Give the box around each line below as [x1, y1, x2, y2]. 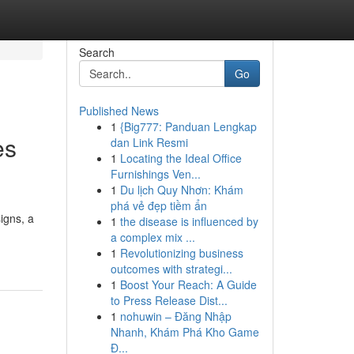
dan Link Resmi [110, 134, 188, 150]
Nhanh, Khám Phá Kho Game [110, 324, 259, 340]
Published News [78, 103, 159, 119]
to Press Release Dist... [110, 292, 228, 308]
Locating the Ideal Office [119, 150, 242, 166]
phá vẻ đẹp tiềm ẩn [110, 198, 207, 213]
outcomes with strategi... [110, 261, 232, 277]
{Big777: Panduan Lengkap [119, 119, 257, 134]
